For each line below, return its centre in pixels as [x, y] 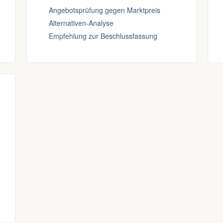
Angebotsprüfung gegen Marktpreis [104, 10]
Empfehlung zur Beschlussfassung [103, 36]
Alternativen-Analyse [81, 23]
